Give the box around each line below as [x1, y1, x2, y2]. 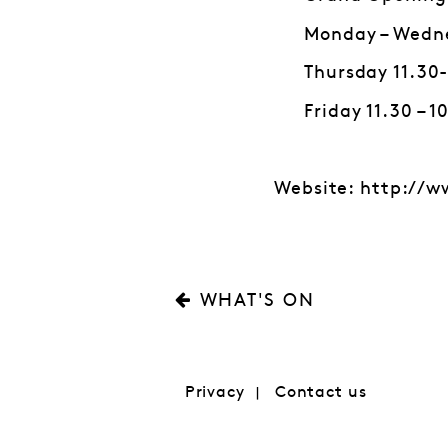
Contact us [274, 384, 367, 400]
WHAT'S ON [199, 292, 315, 309]
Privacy [184, 384, 245, 400]
